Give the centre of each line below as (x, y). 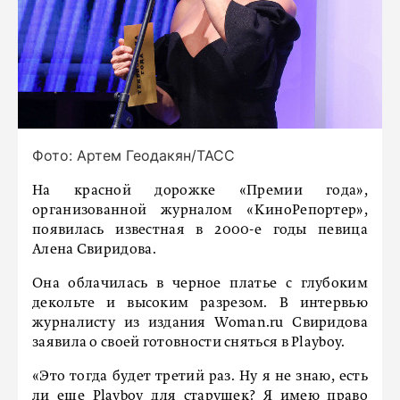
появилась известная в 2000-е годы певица (200, 230)
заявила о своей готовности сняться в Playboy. (189, 343)
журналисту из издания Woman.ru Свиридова (200, 323)
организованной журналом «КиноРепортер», (200, 211)
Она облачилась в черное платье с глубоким (200, 284)
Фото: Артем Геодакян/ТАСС (133, 155)
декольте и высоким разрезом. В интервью (200, 304)
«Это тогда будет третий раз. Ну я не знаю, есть (200, 377)
